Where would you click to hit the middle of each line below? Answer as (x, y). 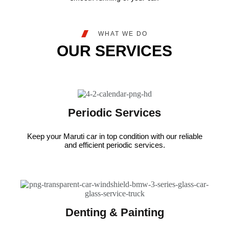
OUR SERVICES (114, 51)
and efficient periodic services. (114, 145)
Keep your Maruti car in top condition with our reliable (114, 136)
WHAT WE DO (123, 34)
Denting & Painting (114, 213)
